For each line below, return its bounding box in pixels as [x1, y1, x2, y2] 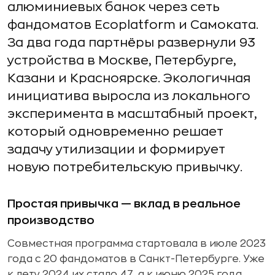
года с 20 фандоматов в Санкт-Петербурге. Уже [7, 254, 265, 264]
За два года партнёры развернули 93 [7, 36, 255, 49]
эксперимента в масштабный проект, [7, 107, 257, 120]
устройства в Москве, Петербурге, [7, 54, 236, 67]
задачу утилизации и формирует [7, 143, 225, 156]
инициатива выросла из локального [7, 90, 250, 103]
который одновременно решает [7, 125, 223, 138]
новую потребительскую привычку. [7, 161, 242, 174]
